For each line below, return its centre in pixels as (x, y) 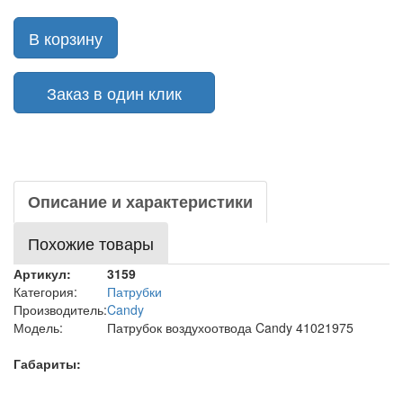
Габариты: (47, 363)
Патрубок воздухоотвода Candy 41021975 (230, 327)
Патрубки (134, 291)
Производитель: (60, 309)
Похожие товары (91, 243)
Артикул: (42, 273)
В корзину (66, 38)
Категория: (45, 291)
